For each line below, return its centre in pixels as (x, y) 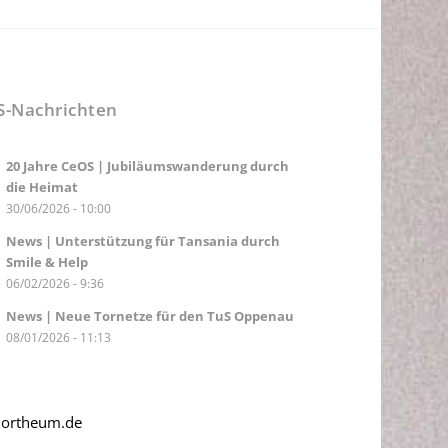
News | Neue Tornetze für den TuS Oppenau (149, 315)
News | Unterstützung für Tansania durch (142, 240)
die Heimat (41, 186)
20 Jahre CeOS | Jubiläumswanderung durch (147, 165)
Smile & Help (46, 261)
